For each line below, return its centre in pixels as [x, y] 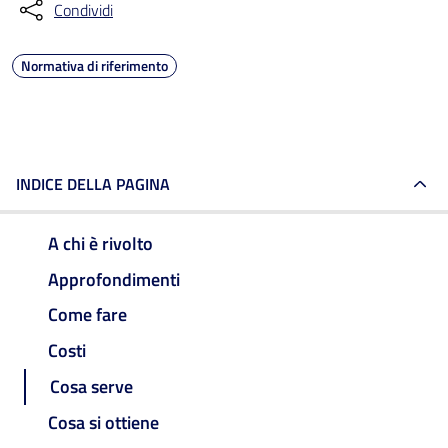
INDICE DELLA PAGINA [93, 184]
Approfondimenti [114, 279]
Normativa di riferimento [94, 65]
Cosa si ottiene [103, 422]
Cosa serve [91, 387]
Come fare [87, 315]
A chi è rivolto [100, 243]
